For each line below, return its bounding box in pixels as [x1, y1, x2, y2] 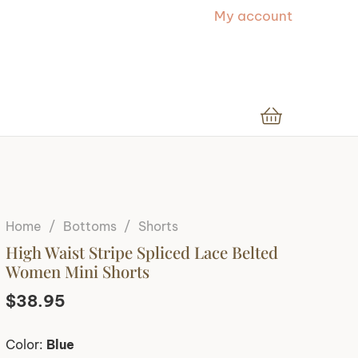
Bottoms [62, 218, 117, 234]
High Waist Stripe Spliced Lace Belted [5, 241, 278, 263]
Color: [5, 336, 46, 352]
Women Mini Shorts [5, 261, 149, 282]
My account [214, 7, 292, 25]
